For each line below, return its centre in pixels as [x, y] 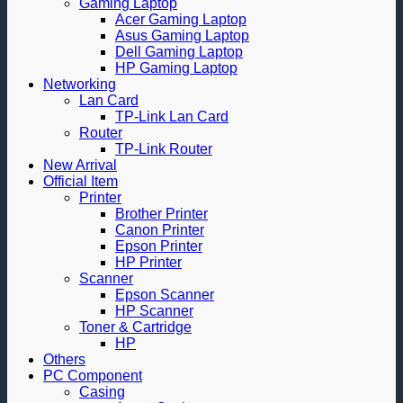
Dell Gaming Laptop [179, 52]
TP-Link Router [164, 149]
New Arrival [80, 165]
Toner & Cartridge [135, 327]
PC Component [93, 376]
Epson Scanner [165, 295]
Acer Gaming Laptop [181, 19]
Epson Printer [159, 246]
